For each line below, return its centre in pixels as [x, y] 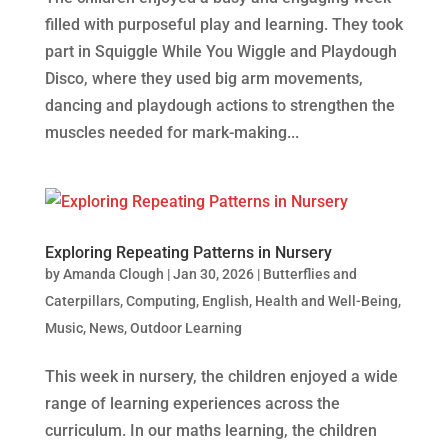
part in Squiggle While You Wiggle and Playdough [220, 51]
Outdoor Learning [185, 327]
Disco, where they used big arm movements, [203, 78]
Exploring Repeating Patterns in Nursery [188, 252]
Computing [160, 300]
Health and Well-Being [326, 300]
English [225, 300]
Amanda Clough [113, 273]
